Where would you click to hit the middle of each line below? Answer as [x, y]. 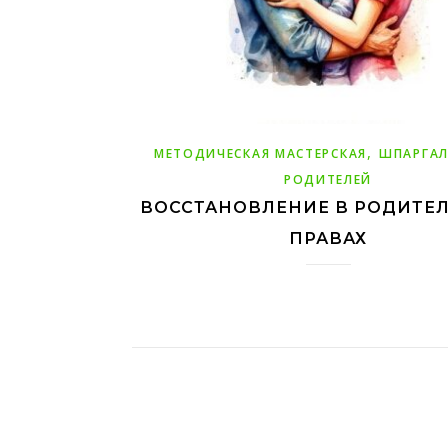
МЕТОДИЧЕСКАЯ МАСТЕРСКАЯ [260, 154]
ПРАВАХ [328, 239]
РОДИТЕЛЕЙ [328, 180]
